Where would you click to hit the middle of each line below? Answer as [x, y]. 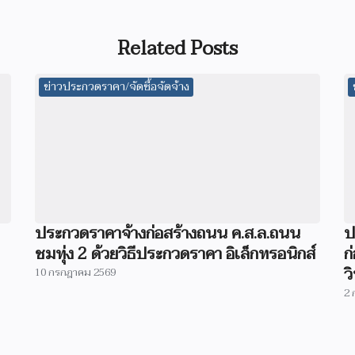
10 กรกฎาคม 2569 [75, 272]
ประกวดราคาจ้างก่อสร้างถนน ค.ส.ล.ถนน [168, 233]
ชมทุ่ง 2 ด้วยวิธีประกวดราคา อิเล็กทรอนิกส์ [175, 254]
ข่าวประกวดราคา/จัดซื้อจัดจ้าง [116, 86]
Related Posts [177, 48]
